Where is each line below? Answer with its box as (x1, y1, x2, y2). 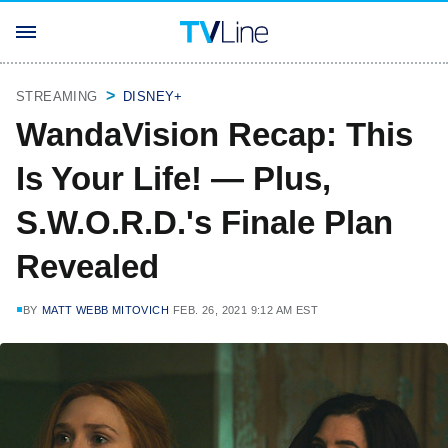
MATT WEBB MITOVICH (41, 304, 170, 316)
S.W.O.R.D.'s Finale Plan (16, 204, 393, 241)
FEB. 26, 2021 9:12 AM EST (173, 304, 319, 316)
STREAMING (16, 89, 98, 104)
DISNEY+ (123, 89, 183, 104)
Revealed (16, 248, 159, 285)
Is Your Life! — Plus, (16, 160, 331, 197)
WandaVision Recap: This (16, 116, 413, 153)
